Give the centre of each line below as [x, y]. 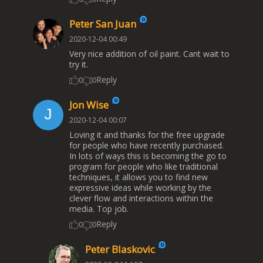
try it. [79, 65]
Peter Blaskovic [121, 249]
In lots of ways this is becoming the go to [148, 156]
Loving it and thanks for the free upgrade [147, 135]
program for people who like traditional [144, 167]
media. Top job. [99, 209]
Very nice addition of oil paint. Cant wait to [149, 54]
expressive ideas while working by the [140, 188]
